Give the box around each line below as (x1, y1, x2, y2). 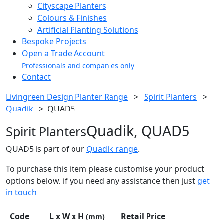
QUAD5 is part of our (6, 144, 86, 155)
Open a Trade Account (22, 48, 105, 59)
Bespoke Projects (22, 36, 86, 47)
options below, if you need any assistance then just (6, 175, 197, 186)
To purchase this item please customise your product (6, 163, 204, 175)
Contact (22, 72, 51, 83)
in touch (6, 187, 37, 198)
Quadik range (86, 144, 138, 155)
